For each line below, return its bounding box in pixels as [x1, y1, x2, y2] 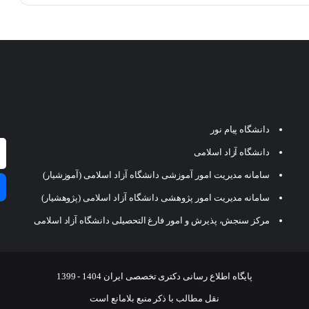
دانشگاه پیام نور [210, 124, 270, 135]
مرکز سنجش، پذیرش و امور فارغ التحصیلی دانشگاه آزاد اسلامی [33, 215, 270, 226]
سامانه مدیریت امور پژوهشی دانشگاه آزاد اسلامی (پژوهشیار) [41, 192, 270, 203]
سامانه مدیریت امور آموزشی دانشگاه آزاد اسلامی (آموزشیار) [42, 170, 270, 181]
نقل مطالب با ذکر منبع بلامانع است [90, 293, 219, 304]
